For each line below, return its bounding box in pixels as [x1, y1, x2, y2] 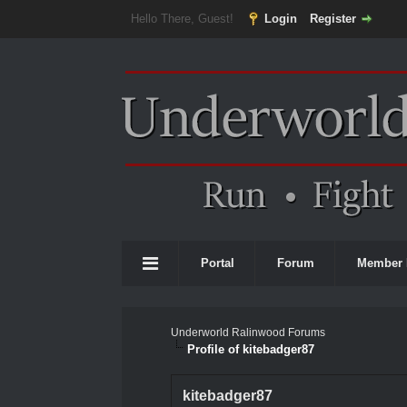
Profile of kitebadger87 [187, 342, 315, 356]
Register [310, 12, 356, 25]
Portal [201, 256, 235, 270]
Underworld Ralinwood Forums [171, 326, 326, 339]
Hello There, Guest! [131, 12, 237, 25]
